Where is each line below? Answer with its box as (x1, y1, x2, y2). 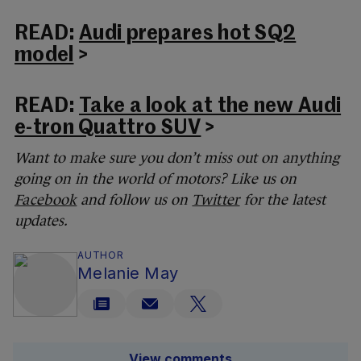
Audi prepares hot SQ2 (79, 23, 297, 44)
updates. (15, 212, 68, 229)
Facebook (15, 191, 77, 208)
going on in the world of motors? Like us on (15, 170, 297, 187)
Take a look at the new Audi (79, 96, 342, 117)
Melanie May (77, 263, 179, 283)
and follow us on (77, 191, 193, 208)
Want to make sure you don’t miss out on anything (15, 149, 339, 166)
